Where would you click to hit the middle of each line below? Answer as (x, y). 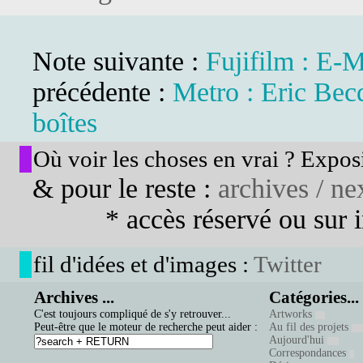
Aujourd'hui (298, 340)
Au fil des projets (310, 327)
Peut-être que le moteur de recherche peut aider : (146, 327)
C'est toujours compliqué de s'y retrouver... (132, 314)
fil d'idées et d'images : (143, 264)
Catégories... (314, 297)
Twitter (288, 264)
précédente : (102, 92)
